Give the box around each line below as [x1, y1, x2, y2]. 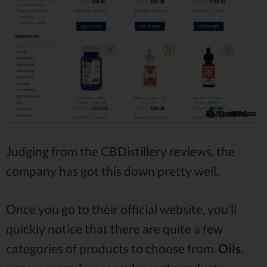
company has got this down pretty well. [6, 163, 219, 178]
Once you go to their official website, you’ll [6, 201, 237, 217]
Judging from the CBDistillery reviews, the [6, 144, 235, 159]
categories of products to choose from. [6, 241, 218, 256]
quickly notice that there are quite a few [6, 221, 223, 237]
